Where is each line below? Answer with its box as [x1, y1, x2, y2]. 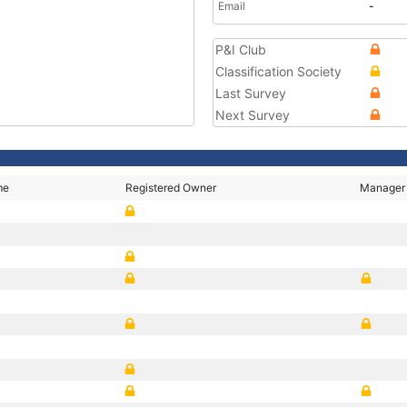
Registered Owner [125, 181, 217, 194]
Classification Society [215, 64, 342, 79]
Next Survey [215, 107, 290, 123]
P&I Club [215, 42, 266, 57]
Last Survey [215, 85, 286, 101]
